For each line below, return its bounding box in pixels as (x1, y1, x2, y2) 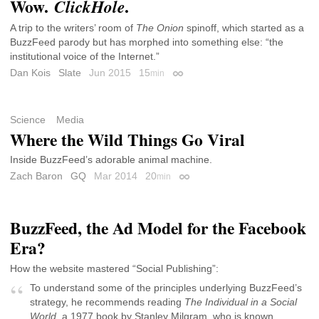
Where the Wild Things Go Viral (10, 127, 245, 152)
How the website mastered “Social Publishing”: (10, 262, 219, 274)
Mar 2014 (94, 170, 140, 182)
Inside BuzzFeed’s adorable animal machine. (10, 154, 212, 166)
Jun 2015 (89, 67, 134, 79)
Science (10, 113, 46, 125)
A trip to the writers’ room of (10, 22, 136, 34)
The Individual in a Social (184, 296, 297, 308)
